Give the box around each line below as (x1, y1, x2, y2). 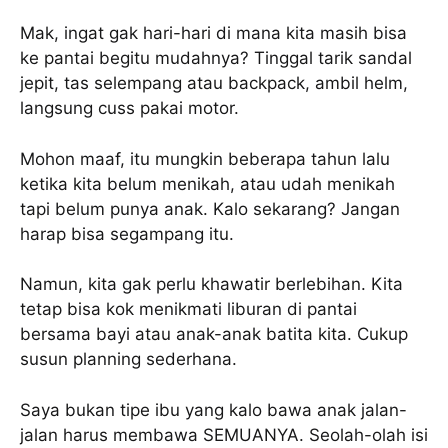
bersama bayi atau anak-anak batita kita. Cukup (20, 324, 408, 345)
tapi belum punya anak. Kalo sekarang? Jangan (20, 198, 400, 219)
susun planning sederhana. (20, 349, 237, 370)
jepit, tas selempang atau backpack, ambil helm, (20, 73, 408, 94)
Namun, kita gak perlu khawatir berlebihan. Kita (20, 274, 403, 295)
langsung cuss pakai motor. (20, 98, 239, 119)
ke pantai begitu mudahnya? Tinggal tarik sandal (20, 48, 412, 69)
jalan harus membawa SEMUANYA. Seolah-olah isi (20, 424, 428, 445)
